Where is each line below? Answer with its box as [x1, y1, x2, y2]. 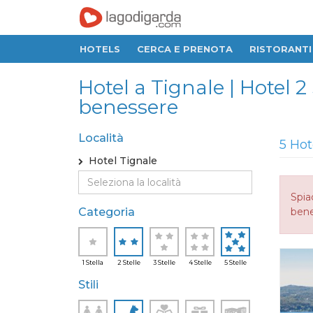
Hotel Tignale [83, 154, 157, 167]
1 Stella [82, 259, 103, 266]
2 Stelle [117, 259, 140, 266]
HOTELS [80, 43, 120, 54]
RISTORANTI [249, 43, 312, 54]
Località [78, 131, 124, 145]
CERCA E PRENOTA [137, 43, 233, 54]
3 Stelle [153, 259, 175, 266]
